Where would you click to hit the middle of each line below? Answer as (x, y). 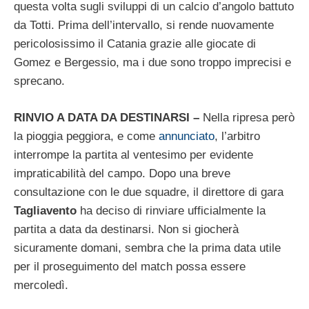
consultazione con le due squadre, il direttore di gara (149, 192)
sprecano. (39, 81)
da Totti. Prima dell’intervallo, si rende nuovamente (144, 26)
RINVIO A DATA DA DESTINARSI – (108, 117)
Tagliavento (45, 210)
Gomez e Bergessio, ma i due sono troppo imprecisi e (152, 63)
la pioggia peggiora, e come (86, 136)
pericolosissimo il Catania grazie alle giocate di (135, 44)
